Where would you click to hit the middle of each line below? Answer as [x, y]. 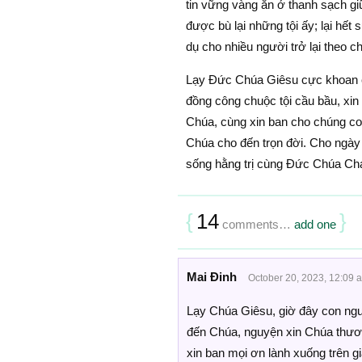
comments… [256, 224]
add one [315, 224]
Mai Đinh [211, 276]
